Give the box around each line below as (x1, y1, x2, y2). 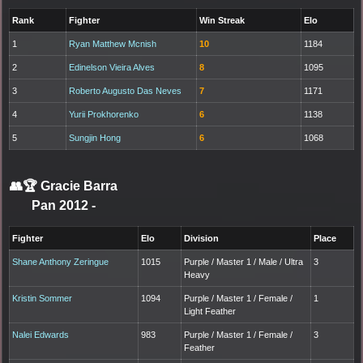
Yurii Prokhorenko (69, 109, 139, 119)
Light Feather (184, 305, 237, 316)
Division (184, 233, 220, 243)
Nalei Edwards (12, 329, 70, 340)
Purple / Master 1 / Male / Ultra (184, 256, 304, 267)
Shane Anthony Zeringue (12, 256, 109, 267)
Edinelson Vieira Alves (69, 62, 156, 72)
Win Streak (199, 15, 246, 25)
